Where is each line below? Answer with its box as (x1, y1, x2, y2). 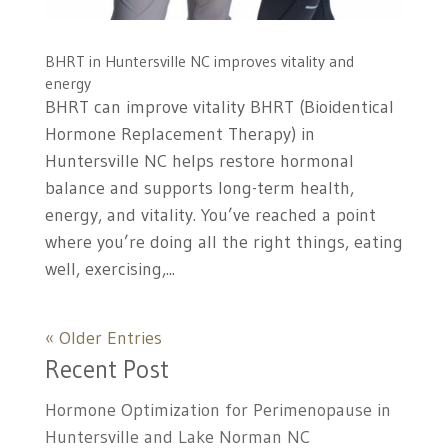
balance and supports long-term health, (44, 176, 354, 199)
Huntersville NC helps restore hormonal (44, 149, 354, 172)
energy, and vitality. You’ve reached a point (44, 203, 376, 226)
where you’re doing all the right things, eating (44, 230, 403, 253)
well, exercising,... (44, 257, 175, 280)
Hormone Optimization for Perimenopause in (44, 398, 391, 421)
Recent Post (44, 353, 169, 385)
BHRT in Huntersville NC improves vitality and (44, 50, 354, 71)
